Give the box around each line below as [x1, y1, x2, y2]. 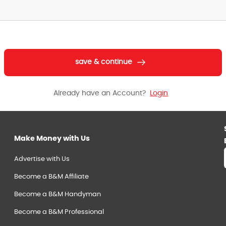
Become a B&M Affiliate [14, 174, 89, 181]
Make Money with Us [14, 133, 90, 143]
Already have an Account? [53, 89, 146, 97]
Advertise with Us [14, 156, 70, 163]
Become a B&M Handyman [14, 191, 101, 198]
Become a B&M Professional [14, 209, 104, 216]
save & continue [75, 59, 133, 66]
